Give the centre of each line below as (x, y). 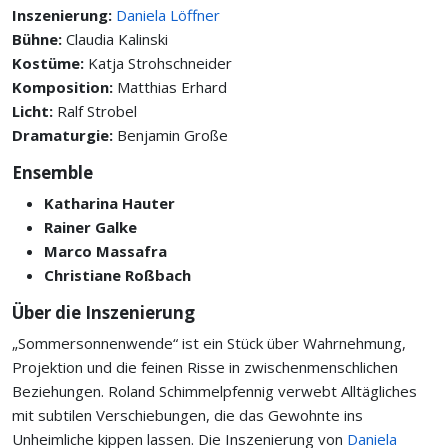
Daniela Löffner (168, 15)
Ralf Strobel (97, 111)
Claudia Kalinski (117, 39)
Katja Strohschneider (160, 63)
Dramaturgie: (64, 135)
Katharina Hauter (109, 203)
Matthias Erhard (172, 87)
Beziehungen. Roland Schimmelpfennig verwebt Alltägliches (214, 391)
